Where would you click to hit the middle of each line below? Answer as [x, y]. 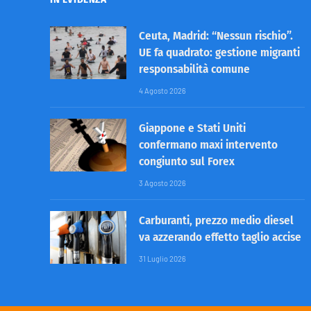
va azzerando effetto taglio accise [220, 237]
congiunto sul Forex [187, 161]
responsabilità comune [194, 69]
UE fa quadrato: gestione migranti [219, 52]
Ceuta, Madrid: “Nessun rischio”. [216, 35]
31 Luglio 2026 [162, 258]
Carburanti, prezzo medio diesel [216, 220]
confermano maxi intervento [208, 144]
